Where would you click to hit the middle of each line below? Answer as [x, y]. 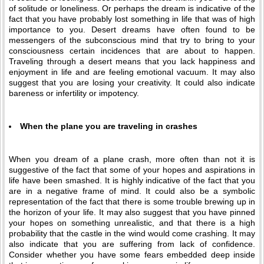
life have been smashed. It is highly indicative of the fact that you [132, 180]
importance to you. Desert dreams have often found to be [132, 29]
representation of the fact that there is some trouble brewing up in [132, 202]
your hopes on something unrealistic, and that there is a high [132, 223]
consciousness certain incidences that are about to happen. [132, 51]
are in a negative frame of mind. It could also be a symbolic [132, 191]
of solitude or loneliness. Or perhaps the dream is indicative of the [132, 8]
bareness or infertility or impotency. [74, 93]
